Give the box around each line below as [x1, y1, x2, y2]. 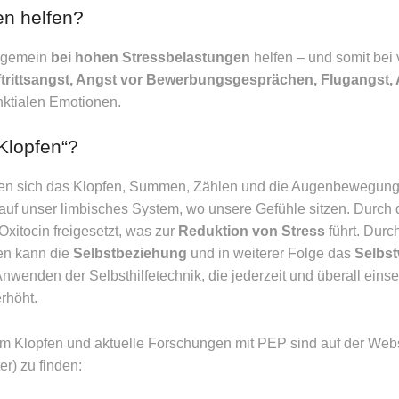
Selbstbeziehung [73, 245, 187, 261]
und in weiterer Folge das [187, 245, 354, 261]
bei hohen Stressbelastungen [51, 50, 250, 66]
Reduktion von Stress [178, 223, 325, 239]
